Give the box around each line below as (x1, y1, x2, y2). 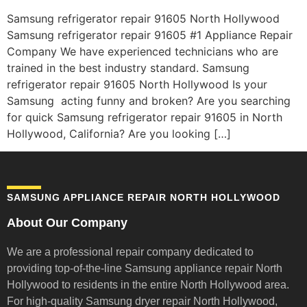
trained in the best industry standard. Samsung (7, 61, 249, 75)
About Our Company (7, 216, 127, 230)
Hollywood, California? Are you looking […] (7, 127, 231, 140)
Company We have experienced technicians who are (7, 45, 278, 58)
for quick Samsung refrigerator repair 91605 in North (7, 110, 282, 124)
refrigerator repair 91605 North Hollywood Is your (7, 77, 267, 91)
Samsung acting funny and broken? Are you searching (7, 94, 291, 108)
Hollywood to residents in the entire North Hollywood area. (7, 279, 289, 291)
